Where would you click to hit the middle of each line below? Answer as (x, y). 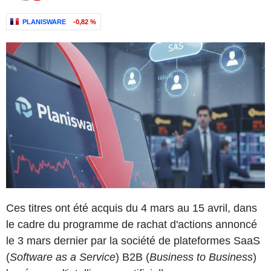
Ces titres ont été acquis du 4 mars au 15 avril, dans (132, 208)
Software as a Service (63, 257)
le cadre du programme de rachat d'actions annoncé (132, 224)
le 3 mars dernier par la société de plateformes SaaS (133, 240)
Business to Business (201, 257)
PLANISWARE (44, 22)
